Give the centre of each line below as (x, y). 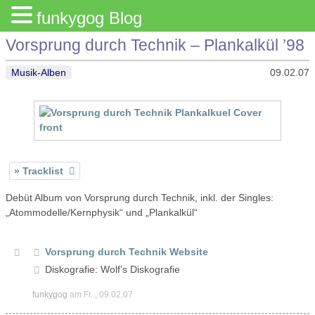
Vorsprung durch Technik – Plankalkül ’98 (155, 45)
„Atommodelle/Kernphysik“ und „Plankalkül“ (102, 213)
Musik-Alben (39, 72)
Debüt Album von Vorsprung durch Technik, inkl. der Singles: (140, 198)
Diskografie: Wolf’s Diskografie (112, 269)
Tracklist (43, 171)
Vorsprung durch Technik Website (127, 251)
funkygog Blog (89, 18)
